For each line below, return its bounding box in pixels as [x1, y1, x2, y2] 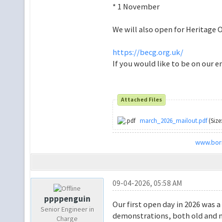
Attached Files [121, 96, 163, 104]
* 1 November [112, 1, 160, 11]
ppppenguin [44, 193, 91, 205]
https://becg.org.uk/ [112, 47, 183, 57]
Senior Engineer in [40, 205, 94, 214]
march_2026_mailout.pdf [140, 116, 208, 125]
